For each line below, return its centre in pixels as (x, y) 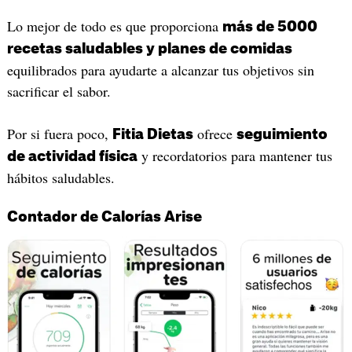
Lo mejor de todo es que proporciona (114, 26)
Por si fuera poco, (59, 133)
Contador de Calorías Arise (104, 217)
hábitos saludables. (60, 177)
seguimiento (282, 134)
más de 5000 (269, 26)
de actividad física (72, 156)
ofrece (214, 133)
